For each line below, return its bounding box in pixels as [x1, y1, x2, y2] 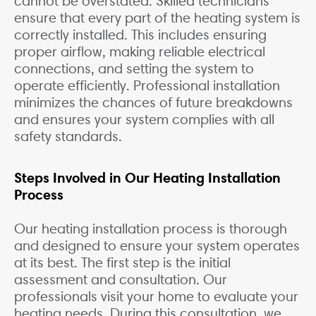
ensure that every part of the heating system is [14, 9, 300, 27]
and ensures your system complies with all [14, 111, 274, 128]
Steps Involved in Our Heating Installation [14, 169, 281, 187]
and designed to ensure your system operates [14, 237, 300, 255]
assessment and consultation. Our [14, 271, 227, 288]
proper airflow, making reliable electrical [14, 43, 265, 61]
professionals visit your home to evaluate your [14, 288, 298, 305]
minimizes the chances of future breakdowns [14, 94, 293, 111]
